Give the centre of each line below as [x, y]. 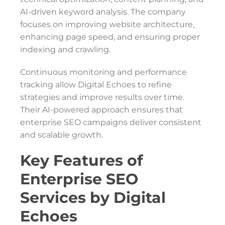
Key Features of [82, 160]
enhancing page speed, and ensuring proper [110, 37]
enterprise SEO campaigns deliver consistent [111, 122]
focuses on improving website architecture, [107, 24]
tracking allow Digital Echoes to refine [96, 85]
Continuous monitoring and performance [103, 72]
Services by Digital [93, 198]
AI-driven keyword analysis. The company [103, 12]
